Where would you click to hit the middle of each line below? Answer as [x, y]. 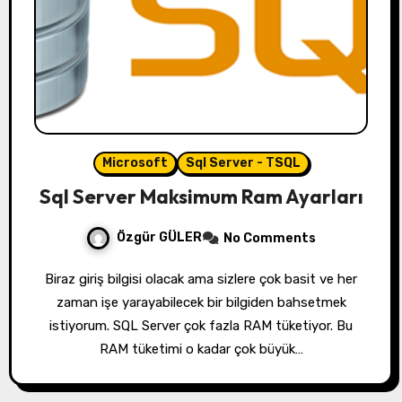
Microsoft [135, 163]
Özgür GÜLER [159, 238]
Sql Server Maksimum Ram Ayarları [201, 197]
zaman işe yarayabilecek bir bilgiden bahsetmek [201, 303]
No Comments [270, 239]
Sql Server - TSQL [243, 163]
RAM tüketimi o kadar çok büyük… [201, 350]
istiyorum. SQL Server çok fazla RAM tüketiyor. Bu [201, 326]
